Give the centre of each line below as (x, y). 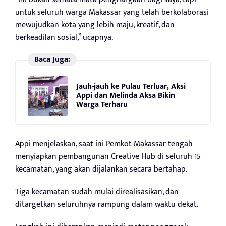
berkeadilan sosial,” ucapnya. (64, 37)
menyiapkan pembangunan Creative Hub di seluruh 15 (108, 156)
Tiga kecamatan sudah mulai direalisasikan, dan (97, 192)
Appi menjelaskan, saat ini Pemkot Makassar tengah (104, 144)
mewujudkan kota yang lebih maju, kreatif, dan (95, 25)
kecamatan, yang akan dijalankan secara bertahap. (101, 169)
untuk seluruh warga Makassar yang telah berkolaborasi (112, 12)
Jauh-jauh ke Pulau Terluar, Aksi (131, 87)
